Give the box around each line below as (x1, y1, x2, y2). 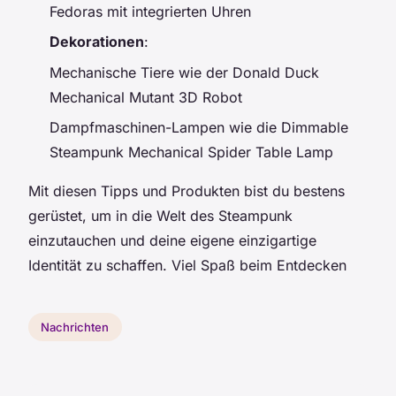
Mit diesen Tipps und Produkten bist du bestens (28, 182, 345, 201)
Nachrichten (41, 319, 110, 334)
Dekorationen (49, 33, 144, 51)
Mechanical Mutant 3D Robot (49, 88, 242, 106)
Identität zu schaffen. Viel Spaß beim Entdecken (28, 256, 346, 275)
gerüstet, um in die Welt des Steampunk (28, 207, 293, 225)
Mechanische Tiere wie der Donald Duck (49, 63, 319, 81)
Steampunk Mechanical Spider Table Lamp (49, 143, 333, 162)
